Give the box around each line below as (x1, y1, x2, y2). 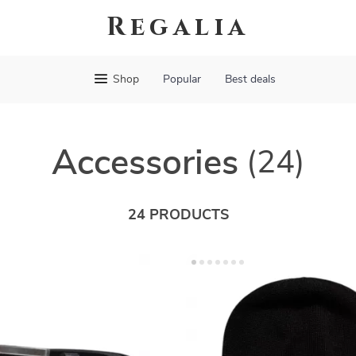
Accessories (51, 146, 238, 181)
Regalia (106, 10, 250, 44)
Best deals (224, 74, 276, 85)
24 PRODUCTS (127, 208, 229, 222)
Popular (162, 74, 201, 85)
